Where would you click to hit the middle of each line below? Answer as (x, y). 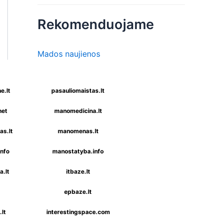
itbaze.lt (78, 172)
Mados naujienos (69, 54)
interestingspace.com (78, 212)
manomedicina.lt (78, 111)
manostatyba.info (78, 151)
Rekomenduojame (96, 25)
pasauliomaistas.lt (78, 91)
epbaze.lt (78, 192)
